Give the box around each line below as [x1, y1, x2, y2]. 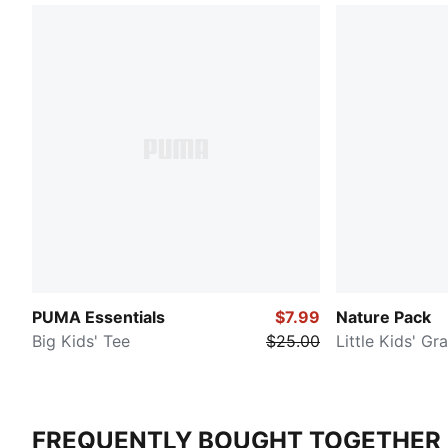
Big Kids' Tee [32, 331, 130, 352]
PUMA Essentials [32, 307, 165, 328]
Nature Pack [336, 307, 431, 328]
